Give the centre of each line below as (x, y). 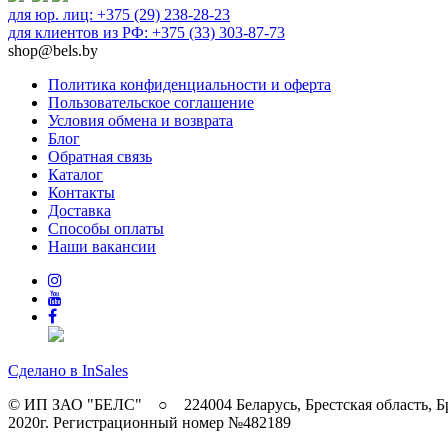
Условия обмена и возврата (140, 120)
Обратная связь (100, 156)
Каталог (75, 174)
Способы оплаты (106, 228)
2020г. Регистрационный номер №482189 (149, 422)
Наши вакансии (102, 246)
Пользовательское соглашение (151, 102)
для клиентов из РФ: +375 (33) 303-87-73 (146, 32)
